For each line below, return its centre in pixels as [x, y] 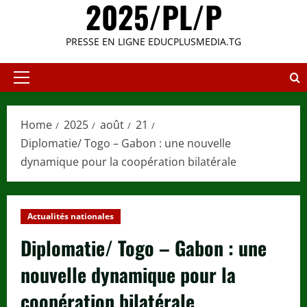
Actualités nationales [71, 217]
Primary [40, 85]
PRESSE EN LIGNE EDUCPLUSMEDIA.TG [153, 42]
